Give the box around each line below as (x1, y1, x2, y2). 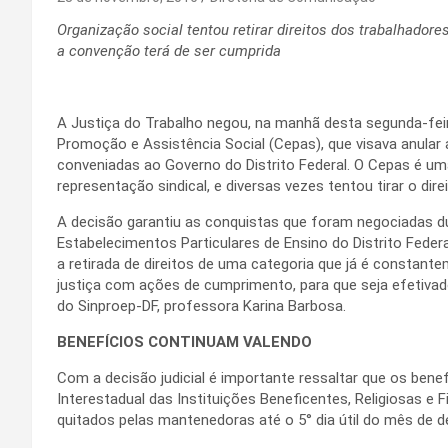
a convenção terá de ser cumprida (57, 41, 281, 60)
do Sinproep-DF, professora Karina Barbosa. (57, 296, 346, 315)
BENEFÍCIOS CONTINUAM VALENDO (57, 332, 312, 351)
